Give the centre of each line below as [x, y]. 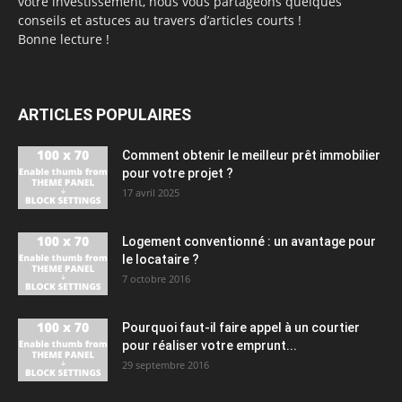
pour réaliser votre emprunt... [210, 345]
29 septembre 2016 [166, 364]
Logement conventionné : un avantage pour [249, 241]
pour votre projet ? [178, 173]
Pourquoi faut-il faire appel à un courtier [241, 327]
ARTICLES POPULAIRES [105, 114]
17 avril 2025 [151, 192]
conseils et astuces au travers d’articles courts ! [160, 20]
